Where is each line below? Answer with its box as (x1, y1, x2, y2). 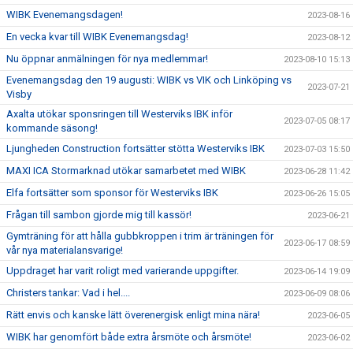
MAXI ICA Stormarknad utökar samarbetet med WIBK (6, 165, 246, 176)
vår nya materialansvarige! (6, 244, 123, 256)
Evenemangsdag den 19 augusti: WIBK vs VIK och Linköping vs (6, 74, 292, 86)
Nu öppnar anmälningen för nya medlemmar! (6, 53, 208, 65)
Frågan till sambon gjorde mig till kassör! (6, 209, 191, 221)
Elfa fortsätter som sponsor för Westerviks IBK (6, 187, 218, 199)
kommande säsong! (6, 122, 98, 134)
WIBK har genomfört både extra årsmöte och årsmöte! (6, 331, 251, 343)
